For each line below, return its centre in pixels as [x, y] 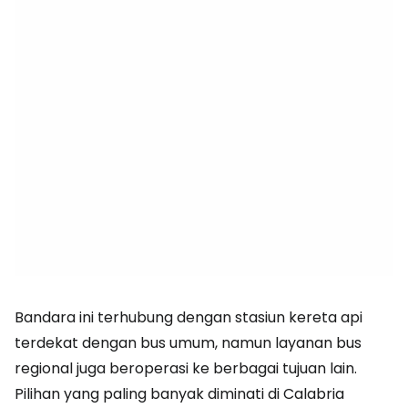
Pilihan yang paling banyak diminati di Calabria [179, 394]
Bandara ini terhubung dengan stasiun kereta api [189, 317]
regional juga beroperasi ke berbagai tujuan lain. [186, 368]
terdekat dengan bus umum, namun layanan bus [188, 343]
